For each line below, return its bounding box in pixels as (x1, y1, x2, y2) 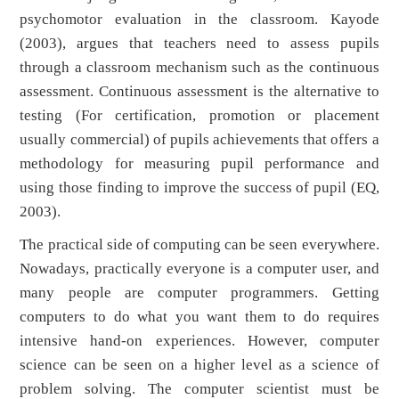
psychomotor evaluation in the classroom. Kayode (20, 11, 379, 28)
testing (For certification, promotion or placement (20, 107, 379, 125)
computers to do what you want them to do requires (20, 308, 379, 326)
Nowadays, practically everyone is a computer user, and (20, 260, 379, 278)
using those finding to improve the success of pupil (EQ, (20, 179, 379, 197)
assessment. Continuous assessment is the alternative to (20, 83, 379, 101)
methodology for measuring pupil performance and (20, 155, 379, 173)
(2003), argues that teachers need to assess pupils (20, 35, 379, 53)
